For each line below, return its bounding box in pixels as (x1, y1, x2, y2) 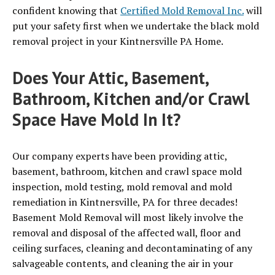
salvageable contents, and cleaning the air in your (12, 257, 233, 271)
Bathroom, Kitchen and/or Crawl (12, 87, 250, 110)
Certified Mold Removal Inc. (120, 4, 244, 18)
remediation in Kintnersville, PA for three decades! (12, 195, 238, 209)
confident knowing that (12, 4, 120, 18)
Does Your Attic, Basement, (12, 66, 208, 90)
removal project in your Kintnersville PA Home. (12, 34, 223, 48)
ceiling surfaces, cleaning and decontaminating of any (12, 241, 252, 255)
